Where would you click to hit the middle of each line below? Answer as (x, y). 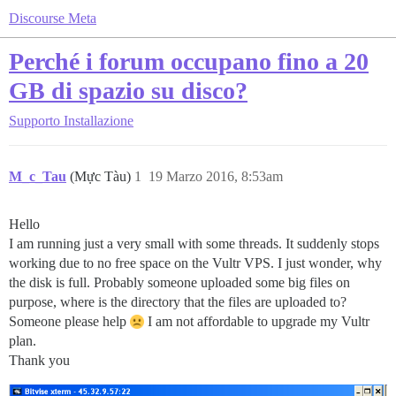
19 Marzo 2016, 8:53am (216, 176)
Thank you (39, 360)
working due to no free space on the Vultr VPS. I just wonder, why (195, 263)
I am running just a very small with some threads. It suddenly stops (194, 244)
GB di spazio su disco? (128, 91)
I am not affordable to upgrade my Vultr (257, 321)
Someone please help (69, 321)
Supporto (34, 121)
